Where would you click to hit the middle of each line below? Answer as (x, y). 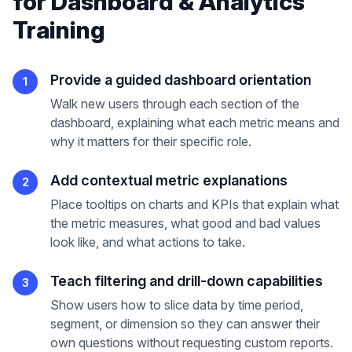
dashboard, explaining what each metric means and (195, 123)
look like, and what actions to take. (148, 242)
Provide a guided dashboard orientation (181, 80)
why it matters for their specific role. (151, 141)
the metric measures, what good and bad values (185, 223)
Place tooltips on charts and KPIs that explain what (194, 204)
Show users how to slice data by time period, (177, 305)
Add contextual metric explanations (169, 180)
